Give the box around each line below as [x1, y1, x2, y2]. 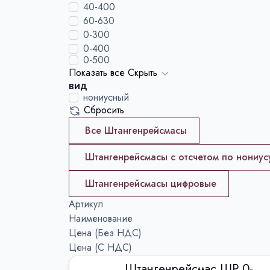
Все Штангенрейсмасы [85, 124, 187, 137]
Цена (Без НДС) [69, 226, 142, 240]
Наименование [69, 212, 133, 225]
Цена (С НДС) [69, 240, 132, 254]
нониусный [83, 90, 129, 104]
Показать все [69, 66, 125, 80]
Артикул [69, 197, 103, 211]
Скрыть [128, 66, 157, 80]
